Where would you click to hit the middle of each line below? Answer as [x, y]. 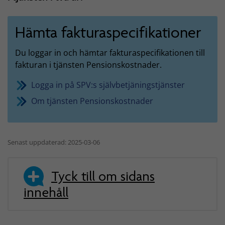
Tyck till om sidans [103, 176]
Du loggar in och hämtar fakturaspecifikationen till [110, 52]
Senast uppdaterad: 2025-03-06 [54, 142]
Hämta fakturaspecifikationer [108, 33]
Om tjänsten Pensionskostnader [92, 101]
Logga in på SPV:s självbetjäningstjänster [108, 85]
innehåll [46, 192]
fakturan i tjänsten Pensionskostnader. [89, 65]
